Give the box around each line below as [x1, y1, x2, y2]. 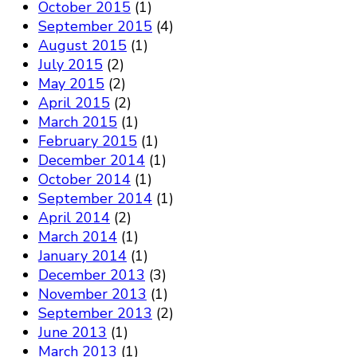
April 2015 [38, 93, 110, 113]
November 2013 [38, 284, 147, 304]
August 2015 [38, 36, 127, 56]
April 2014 [38, 208, 110, 228]
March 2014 [38, 227, 117, 247]
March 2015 [38, 112, 117, 132]
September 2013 [38, 304, 152, 324]
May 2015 [38, 74, 104, 94]
